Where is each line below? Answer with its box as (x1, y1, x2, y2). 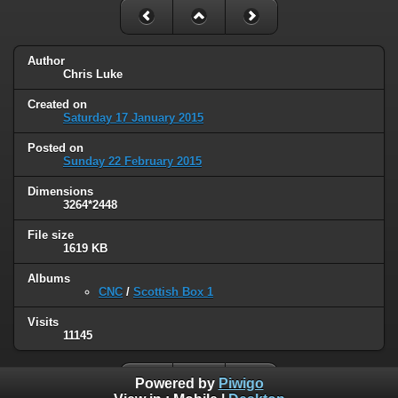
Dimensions (28, 185, 93, 199)
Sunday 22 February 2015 (63, 155, 202, 169)
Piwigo (218, 376, 264, 392)
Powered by (134, 376, 219, 392)
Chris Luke (63, 68, 123, 82)
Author (28, 54, 65, 68)
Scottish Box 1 (133, 284, 213, 298)
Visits (28, 314, 59, 329)
